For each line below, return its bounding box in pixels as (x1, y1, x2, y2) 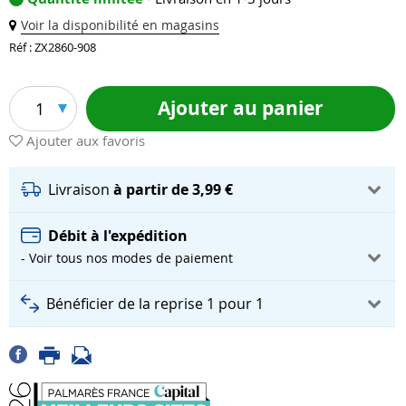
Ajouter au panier (157, 94, 324, 121)
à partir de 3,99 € (113, 179, 233, 199)
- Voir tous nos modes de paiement (21, 249, 233, 266)
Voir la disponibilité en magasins (21, 16, 219, 34)
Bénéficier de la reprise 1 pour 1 (46, 294, 264, 314)
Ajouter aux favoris (26, 131, 145, 150)
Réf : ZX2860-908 (9, 39, 96, 56)
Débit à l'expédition (48, 226, 188, 246)
